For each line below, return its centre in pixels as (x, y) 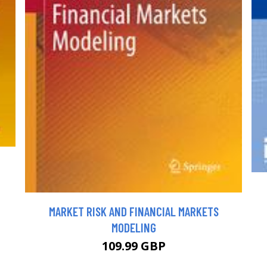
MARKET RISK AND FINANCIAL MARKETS (133, 211)
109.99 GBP (133, 246)
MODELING (133, 227)
